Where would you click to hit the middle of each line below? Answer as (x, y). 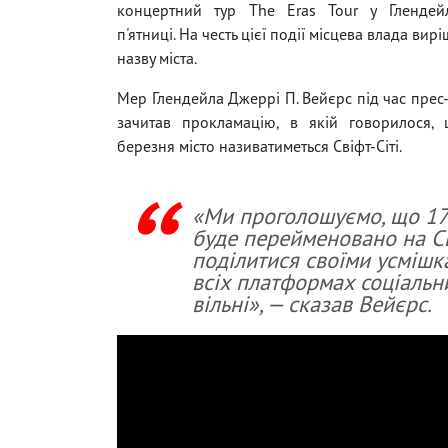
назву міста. (157, 57)
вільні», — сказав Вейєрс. (312, 303)
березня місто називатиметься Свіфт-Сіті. (259, 145)
